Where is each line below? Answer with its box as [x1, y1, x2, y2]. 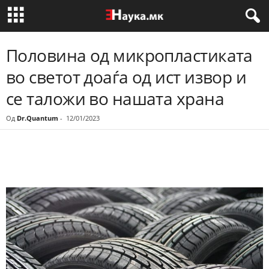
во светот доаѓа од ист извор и [6, 65, 247, 88]
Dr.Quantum [17, 113, 58, 122]
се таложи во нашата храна [6, 87, 225, 110]
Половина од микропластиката [6, 44, 253, 67]
